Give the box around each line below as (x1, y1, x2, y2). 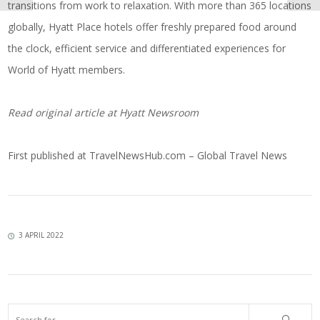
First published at (8, 148, 87, 162)
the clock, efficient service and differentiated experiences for (8, 41, 286, 55)
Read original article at (8, 105, 117, 119)
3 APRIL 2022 (19, 229, 64, 240)
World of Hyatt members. (8, 62, 126, 76)
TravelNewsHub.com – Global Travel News (86, 148, 288, 162)
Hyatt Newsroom (116, 105, 199, 119)
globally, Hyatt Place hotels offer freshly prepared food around (8, 19, 297, 34)
